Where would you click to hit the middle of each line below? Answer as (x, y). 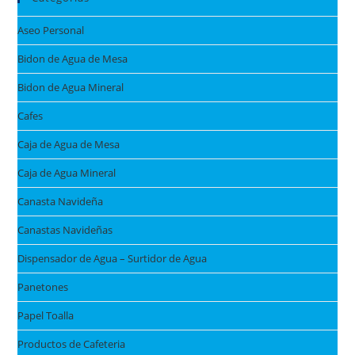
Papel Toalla (46, 315)
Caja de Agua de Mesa (69, 144)
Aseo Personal (51, 30)
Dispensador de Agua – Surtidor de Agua (113, 258)
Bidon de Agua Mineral (71, 87)
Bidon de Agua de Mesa (73, 58)
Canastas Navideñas (65, 229)
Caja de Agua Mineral (67, 172)
